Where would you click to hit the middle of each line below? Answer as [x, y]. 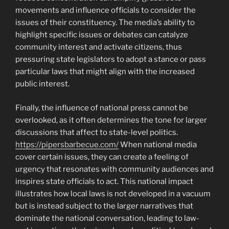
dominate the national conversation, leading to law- [107, 218]
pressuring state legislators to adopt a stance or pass [111, 60]
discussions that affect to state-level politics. [97, 132]
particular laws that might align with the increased [105, 72]
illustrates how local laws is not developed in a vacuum [113, 193]
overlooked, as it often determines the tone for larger [111, 120]
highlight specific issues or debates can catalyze [102, 35]
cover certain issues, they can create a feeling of [102, 157]
